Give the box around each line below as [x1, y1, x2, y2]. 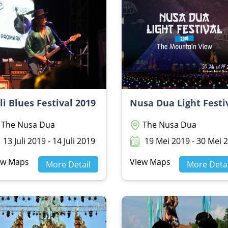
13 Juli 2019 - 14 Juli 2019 [1, 135, 96, 147]
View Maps [129, 156, 170, 167]
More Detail [45, 159, 91, 170]
